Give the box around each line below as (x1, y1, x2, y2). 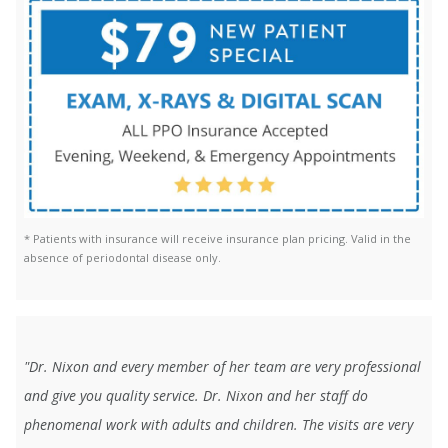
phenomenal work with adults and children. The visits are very (24, 414, 413, 434)
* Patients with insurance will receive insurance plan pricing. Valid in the (24, 230, 411, 246)
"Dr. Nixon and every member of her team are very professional (24, 356, 421, 376)
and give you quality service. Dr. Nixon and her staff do (24, 385, 368, 405)
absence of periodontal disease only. (24, 249, 221, 265)
